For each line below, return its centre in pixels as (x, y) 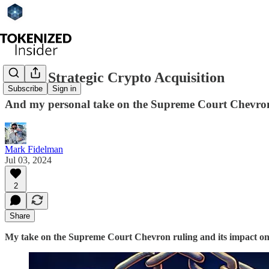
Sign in (64, 89)
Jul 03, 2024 (28, 160)
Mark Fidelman (34, 149)
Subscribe (25, 89)
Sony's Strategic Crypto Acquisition (115, 77)
